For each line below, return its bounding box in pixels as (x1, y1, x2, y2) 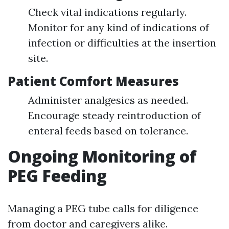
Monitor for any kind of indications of (28, 21, 209, 34)
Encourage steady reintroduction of (28, 109, 201, 122)
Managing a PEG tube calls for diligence (8, 202, 198, 215)
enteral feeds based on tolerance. (28, 124, 188, 138)
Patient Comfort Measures (8, 73, 179, 90)
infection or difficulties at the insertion (28, 36, 216, 50)
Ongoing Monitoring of (8, 145, 197, 168)
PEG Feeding (8, 165, 107, 187)
